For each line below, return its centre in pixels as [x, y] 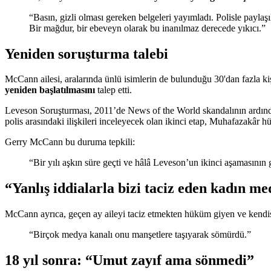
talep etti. [113, 90]
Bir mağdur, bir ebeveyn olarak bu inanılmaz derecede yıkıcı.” [147, 28]
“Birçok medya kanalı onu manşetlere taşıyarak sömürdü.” [140, 235]
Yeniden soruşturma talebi [87, 54]
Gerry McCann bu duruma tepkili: [70, 142]
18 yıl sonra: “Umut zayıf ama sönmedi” [129, 260]
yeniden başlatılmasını [50, 90]
